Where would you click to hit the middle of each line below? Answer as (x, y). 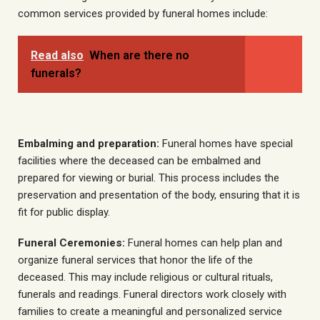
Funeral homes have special (226, 143)
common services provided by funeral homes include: (143, 13)
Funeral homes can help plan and (204, 243)
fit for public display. (64, 212)
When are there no (139, 56)
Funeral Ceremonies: (71, 243)
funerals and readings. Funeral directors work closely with (152, 295)
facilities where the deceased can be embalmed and (139, 160)
